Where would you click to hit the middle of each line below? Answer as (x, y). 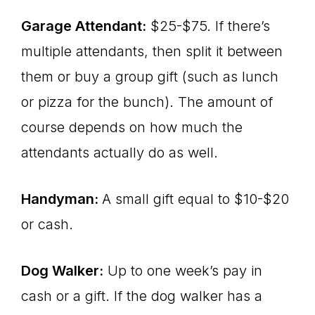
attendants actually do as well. (120, 153)
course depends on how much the (132, 127)
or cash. (47, 224)
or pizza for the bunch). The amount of (147, 102)
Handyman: (62, 199)
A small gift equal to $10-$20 (195, 199)
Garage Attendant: (84, 26)
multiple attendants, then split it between (152, 51)
